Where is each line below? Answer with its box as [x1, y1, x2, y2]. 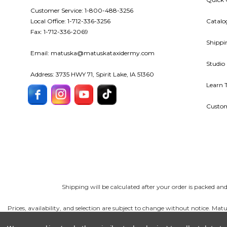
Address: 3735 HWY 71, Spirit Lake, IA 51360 [30, 70, 154, 79]
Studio [206, 60, 225, 68]
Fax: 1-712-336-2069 [30, 28, 88, 36]
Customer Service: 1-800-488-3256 [30, 7, 133, 15]
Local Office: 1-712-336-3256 [30, 17, 110, 25]
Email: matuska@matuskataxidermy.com [30, 49, 155, 57]
